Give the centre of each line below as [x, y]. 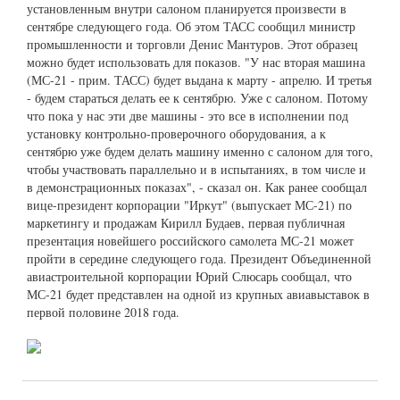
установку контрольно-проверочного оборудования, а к [176, 133]
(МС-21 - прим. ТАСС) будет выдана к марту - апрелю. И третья [199, 79]
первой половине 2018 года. [103, 312]
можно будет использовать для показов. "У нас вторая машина [196, 62]
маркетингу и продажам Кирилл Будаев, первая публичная [186, 222]
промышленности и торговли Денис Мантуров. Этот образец [192, 44]
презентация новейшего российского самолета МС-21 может [190, 240]
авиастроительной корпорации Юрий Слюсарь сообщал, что [189, 276]
